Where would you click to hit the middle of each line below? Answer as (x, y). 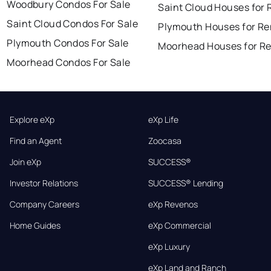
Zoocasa (165, 141)
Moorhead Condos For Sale (69, 63)
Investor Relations (44, 183)
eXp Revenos (173, 204)
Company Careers (44, 204)
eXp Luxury (169, 247)
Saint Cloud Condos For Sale (73, 24)
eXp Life (163, 120)
